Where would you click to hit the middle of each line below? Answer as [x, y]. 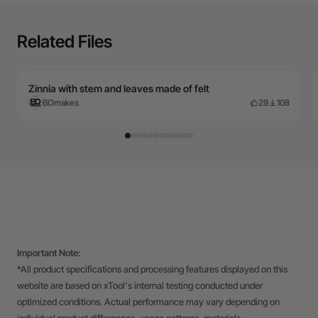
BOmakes [61, 103]
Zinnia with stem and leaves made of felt [119, 88]
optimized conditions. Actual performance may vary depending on [148, 302]
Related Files [65, 42]
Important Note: [49, 253]
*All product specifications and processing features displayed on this [152, 269]
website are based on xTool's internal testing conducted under [140, 285]
